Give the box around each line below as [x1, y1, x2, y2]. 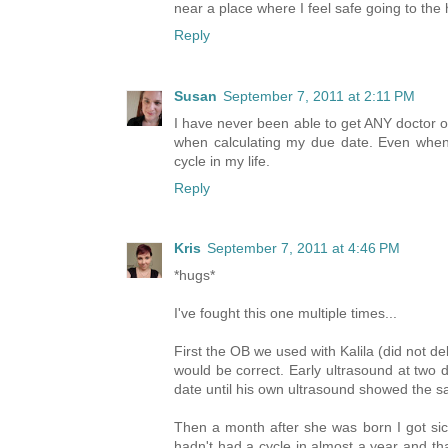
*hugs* [174, 267, 215, 284]
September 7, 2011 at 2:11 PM [223, 87, 415, 104]
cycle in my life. [174, 152, 270, 169]
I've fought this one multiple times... [174, 305, 397, 322]
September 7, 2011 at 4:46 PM [207, 240, 400, 257]
